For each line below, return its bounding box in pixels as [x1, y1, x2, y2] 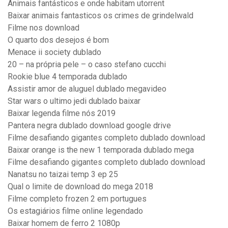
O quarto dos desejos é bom [8, 35, 109, 45]
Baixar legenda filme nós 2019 [8, 108, 116, 119]
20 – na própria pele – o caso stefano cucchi [8, 60, 166, 70]
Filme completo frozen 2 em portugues [8, 194, 147, 204]
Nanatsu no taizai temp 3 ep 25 [8, 169, 118, 180]
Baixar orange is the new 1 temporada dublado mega [8, 145, 194, 155]
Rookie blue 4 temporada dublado [8, 72, 127, 82]
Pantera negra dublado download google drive [8, 121, 171, 131]
